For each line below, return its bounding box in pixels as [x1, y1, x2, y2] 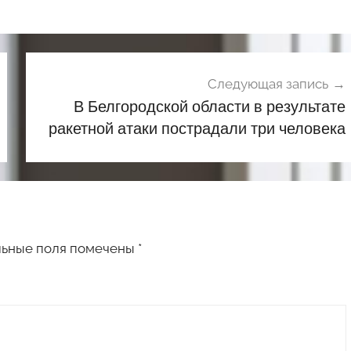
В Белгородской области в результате [73, 96, 346, 116]
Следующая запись [207, 75, 328, 92]
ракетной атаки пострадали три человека [48, 118, 346, 138]
